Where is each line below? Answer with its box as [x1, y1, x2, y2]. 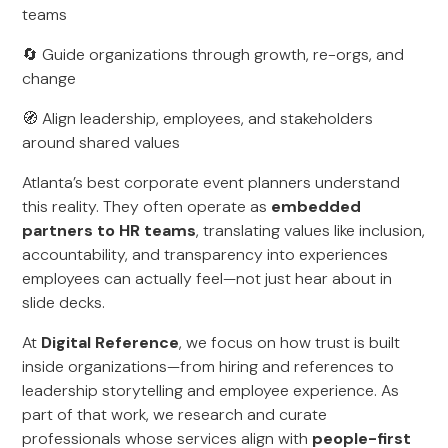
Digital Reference [41, 332, 180, 353]
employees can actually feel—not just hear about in [22, 268, 393, 289]
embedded [271, 196, 362, 217]
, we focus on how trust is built [179, 332, 401, 353]
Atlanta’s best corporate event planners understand [22, 172, 401, 193]
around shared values [22, 132, 181, 153]
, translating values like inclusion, [196, 220, 426, 241]
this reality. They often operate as [22, 196, 272, 217]
